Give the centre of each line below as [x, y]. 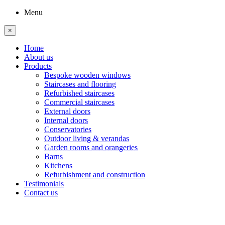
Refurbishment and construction [95, 175]
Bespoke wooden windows [87, 75]
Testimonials [44, 184]
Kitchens [58, 165]
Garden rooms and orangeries [91, 147]
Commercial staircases [79, 102]
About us [39, 57]
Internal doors [66, 120]
